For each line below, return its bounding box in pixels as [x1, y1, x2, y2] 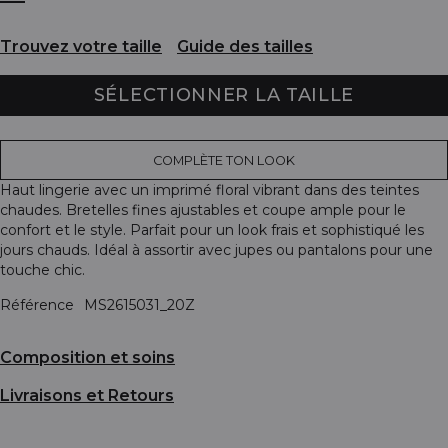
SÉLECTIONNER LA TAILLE [93, 83, 355, 106]
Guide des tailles [177, 37, 313, 57]
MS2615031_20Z [84, 295, 195, 314]
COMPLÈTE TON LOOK [153, 152, 295, 168]
